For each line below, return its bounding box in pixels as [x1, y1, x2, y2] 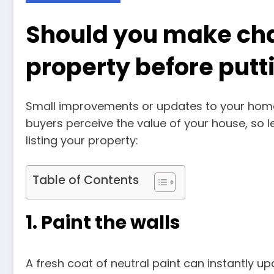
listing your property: [26, 132, 138, 148]
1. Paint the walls [26, 209, 180, 235]
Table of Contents [32, 171, 139, 188]
